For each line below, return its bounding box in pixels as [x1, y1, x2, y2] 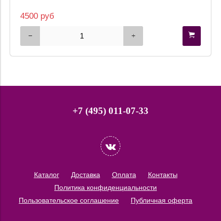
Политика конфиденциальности [54, 184, 157, 191]
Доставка [71, 171, 100, 179]
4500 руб [20, 11, 54, 21]
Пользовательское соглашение [19, 196, 119, 204]
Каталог [34, 171, 59, 179]
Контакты [147, 171, 178, 179]
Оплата [111, 171, 136, 179]
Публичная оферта [131, 196, 192, 204]
